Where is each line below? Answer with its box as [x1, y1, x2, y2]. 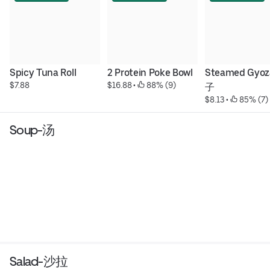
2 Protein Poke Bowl [107, 67, 193, 79]
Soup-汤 [10, 122, 55, 138]
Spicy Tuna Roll [10, 67, 77, 79]
